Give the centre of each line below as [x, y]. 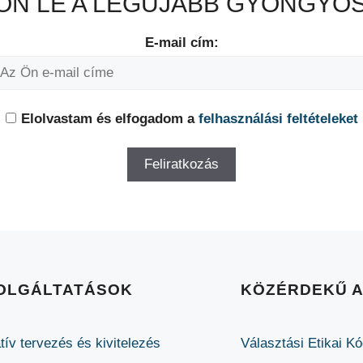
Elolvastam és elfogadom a [109, 118]
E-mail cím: [181, 43]
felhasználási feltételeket [278, 118]
